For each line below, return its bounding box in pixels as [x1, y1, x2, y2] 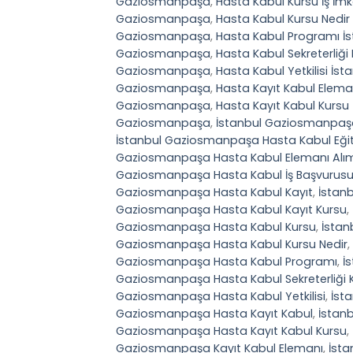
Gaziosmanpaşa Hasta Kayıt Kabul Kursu [116, 322, 347, 339]
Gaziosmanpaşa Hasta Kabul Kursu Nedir [116, 236, 347, 252]
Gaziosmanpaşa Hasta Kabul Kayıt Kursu [116, 201, 347, 217]
